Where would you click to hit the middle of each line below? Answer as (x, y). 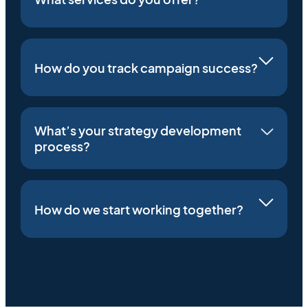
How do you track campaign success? (146, 67)
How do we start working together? (139, 209)
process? (62, 146)
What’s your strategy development (138, 131)
